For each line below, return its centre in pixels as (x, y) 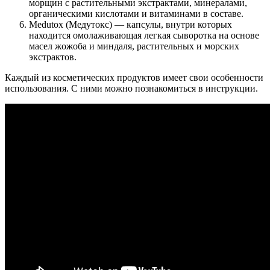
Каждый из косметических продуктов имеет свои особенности (134, 77)
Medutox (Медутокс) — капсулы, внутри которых (130, 24)
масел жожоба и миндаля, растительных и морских (134, 46)
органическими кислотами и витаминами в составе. (136, 13)
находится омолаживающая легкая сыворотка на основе (144, 35)
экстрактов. (53, 57)
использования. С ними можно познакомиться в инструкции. (131, 88)
